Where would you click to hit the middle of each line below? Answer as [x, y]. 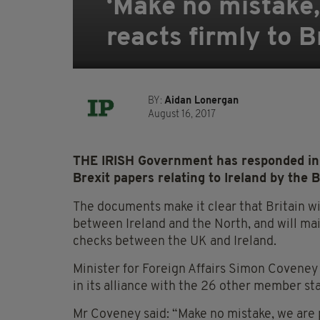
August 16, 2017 [182, 115]
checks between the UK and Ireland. [175, 242]
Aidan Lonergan [201, 101]
